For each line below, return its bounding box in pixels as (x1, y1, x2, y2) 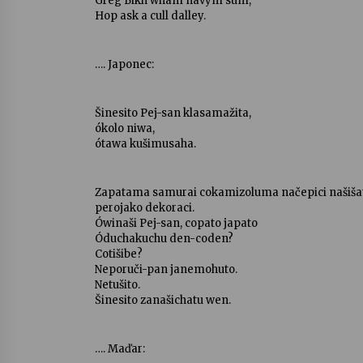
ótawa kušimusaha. (95, 137, 196, 151)
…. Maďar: (95, 342, 145, 356)
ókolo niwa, (95, 122, 155, 135)
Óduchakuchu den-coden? (95, 232, 233, 246)
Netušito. (95, 278, 140, 292)
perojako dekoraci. (95, 201, 194, 215)
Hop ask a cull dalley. (95, 9, 206, 23)
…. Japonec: (95, 58, 154, 71)
